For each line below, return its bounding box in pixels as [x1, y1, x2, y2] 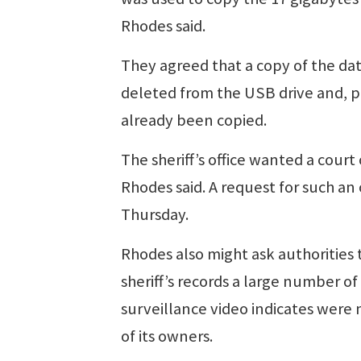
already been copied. [121, 109, 267, 131]
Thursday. [121, 203, 189, 225]
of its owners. [121, 325, 213, 346]
